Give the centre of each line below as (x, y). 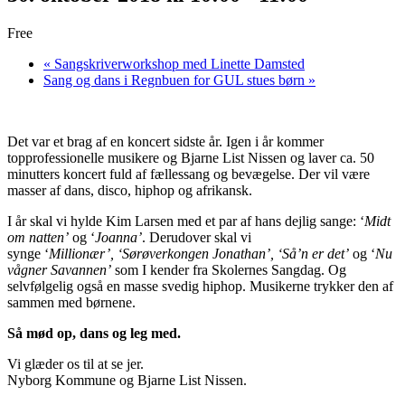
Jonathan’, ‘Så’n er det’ (281, 253)
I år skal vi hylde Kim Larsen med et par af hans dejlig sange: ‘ (186, 221)
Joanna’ (118, 237)
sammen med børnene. (71, 302)
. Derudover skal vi (197, 237)
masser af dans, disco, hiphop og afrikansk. (130, 190)
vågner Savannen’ (59, 269)
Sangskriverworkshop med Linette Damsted (178, 63)
